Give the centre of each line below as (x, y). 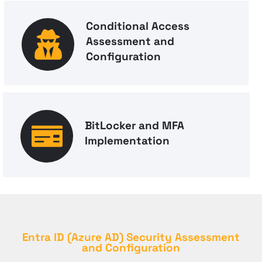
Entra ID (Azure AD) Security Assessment (131, 237)
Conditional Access (138, 26)
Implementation (127, 140)
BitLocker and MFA (135, 125)
